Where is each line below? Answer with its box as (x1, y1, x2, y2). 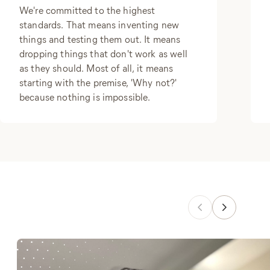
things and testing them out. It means (19, 33, 181, 45)
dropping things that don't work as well (19, 47, 187, 60)
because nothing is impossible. (19, 90, 151, 103)
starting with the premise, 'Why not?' (19, 76, 177, 89)
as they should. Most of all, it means (19, 61, 174, 74)
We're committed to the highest (19, 4, 155, 16)
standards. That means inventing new (19, 18, 180, 31)
